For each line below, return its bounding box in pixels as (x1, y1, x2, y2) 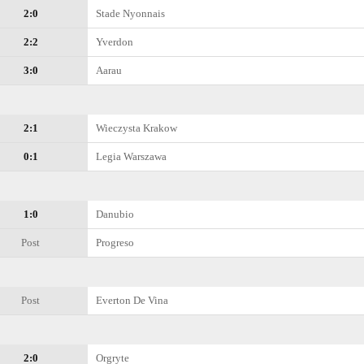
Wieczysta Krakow (96, 122, 177, 134)
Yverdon (96, 36, 133, 48)
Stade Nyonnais (96, 7, 165, 19)
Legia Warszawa (96, 150, 167, 162)
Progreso (96, 236, 134, 249)
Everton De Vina (96, 294, 168, 306)
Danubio (96, 208, 134, 220)
